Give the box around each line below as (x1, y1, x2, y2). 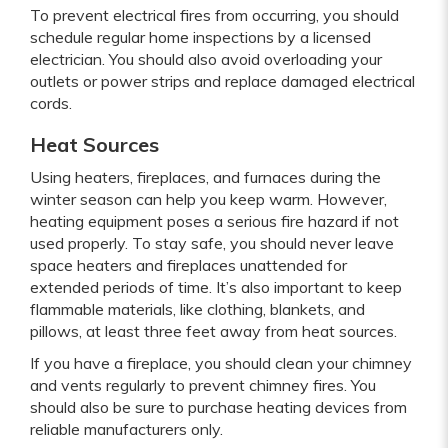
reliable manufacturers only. (30, 418, 223, 439)
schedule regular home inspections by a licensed (30, 26, 371, 47)
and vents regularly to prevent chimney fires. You (30, 374, 376, 395)
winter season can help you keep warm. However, (30, 188, 387, 209)
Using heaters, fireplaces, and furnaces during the (30, 166, 381, 187)
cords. (30, 92, 72, 113)
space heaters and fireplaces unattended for (30, 254, 347, 275)
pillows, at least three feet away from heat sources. (30, 320, 397, 341)
